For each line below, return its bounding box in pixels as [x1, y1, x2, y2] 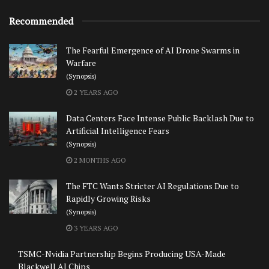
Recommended [9, 14, 73, 28]
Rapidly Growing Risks [66, 192, 151, 204]
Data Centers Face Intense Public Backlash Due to [66, 112, 254, 124]
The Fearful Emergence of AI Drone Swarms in [66, 44, 240, 56]
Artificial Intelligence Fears [66, 124, 169, 136]
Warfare [66, 56, 96, 68]
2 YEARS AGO [72, 87, 118, 97]
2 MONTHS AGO [72, 155, 126, 165]
